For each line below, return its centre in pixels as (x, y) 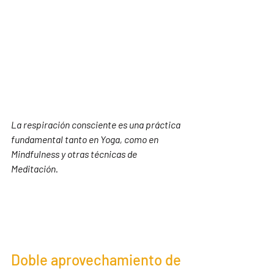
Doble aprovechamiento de (98, 260)
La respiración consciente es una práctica (97, 124)
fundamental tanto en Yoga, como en (86, 139)
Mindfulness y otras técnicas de (75, 154)
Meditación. (35, 168)
